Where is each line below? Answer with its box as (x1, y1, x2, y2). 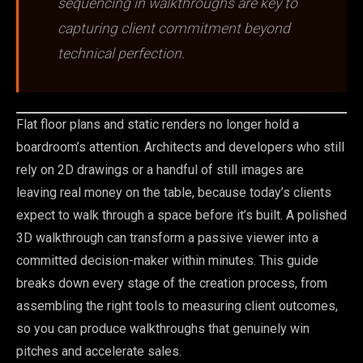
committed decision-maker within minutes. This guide (16, 252, 318, 268)
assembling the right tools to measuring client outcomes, (16, 297, 338, 314)
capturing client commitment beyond (58, 19, 290, 36)
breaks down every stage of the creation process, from (16, 275, 327, 291)
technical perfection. (58, 45, 185, 62)
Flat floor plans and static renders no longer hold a (16, 116, 299, 132)
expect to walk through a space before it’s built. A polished (16, 207, 347, 223)
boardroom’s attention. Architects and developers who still (16, 139, 344, 155)
